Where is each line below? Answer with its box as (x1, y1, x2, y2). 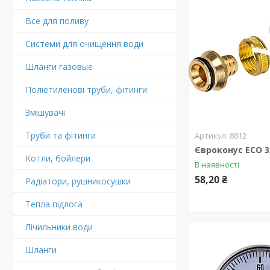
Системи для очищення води (25, 38, 143, 49)
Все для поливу (25, 15, 89, 27)
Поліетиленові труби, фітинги (25, 84, 147, 95)
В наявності (195, 159, 240, 170)
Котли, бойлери (25, 152, 90, 164)
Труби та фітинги (25, 130, 96, 141)
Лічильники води (25, 221, 93, 233)
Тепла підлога (25, 198, 83, 210)
